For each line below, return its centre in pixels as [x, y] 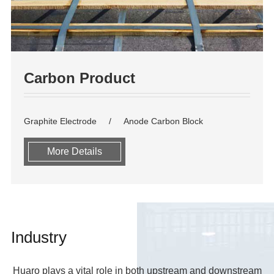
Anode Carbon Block [163, 121]
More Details [74, 152]
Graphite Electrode [60, 121]
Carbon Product [79, 78]
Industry [39, 238]
